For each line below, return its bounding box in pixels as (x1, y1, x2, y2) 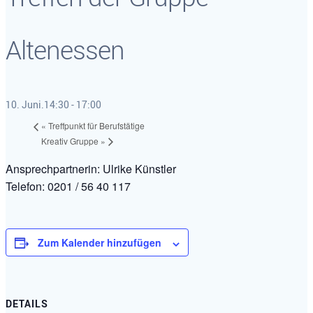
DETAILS (6, 297, 48, 311)
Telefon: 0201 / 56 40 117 (6, 178, 131, 195)
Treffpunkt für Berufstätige (46, 119, 145, 132)
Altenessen (6, 32, 124, 68)
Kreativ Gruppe (41, 134, 101, 147)
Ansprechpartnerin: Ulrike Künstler (6, 161, 176, 177)
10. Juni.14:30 (6, 97, 69, 111)
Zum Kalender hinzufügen (38, 235, 161, 250)
